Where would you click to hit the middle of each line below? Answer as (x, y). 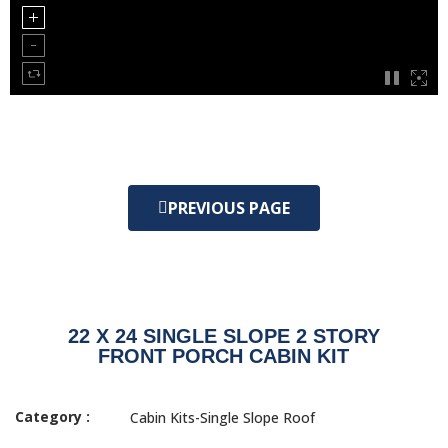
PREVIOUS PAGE (229, 208)
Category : (52, 416)
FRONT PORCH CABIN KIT (224, 356)
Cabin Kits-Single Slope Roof (222, 417)
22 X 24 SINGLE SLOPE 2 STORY (223, 336)
